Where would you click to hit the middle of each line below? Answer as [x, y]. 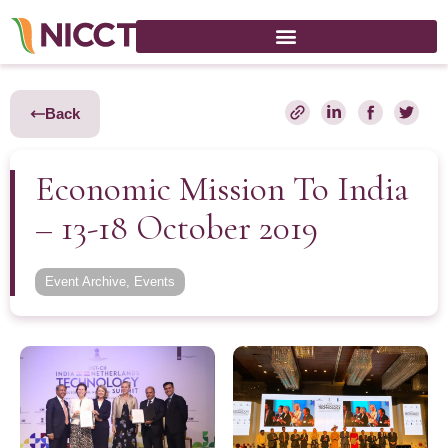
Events [154, 281]
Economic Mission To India [222, 189]
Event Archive [85, 281]
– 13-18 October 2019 [176, 228]
